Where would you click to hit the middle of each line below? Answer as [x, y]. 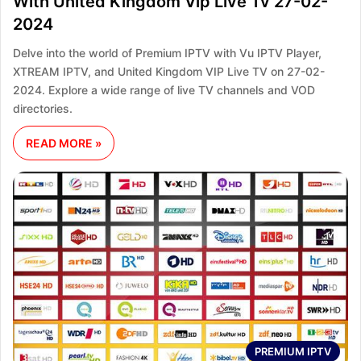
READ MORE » [64, 143]
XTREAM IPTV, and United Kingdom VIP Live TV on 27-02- [169, 71]
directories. [43, 108]
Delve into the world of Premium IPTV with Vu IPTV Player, [167, 52]
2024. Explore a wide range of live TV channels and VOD [164, 89]
